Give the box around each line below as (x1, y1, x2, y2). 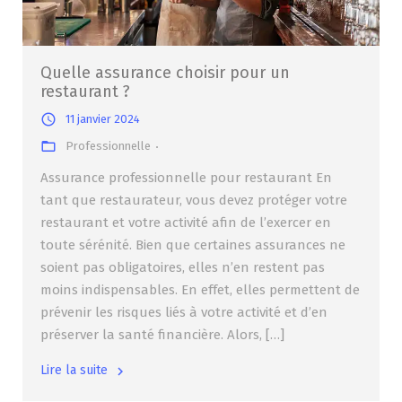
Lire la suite (40, 363, 108, 379)
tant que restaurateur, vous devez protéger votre (40, 192, 347, 209)
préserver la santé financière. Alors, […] (40, 327, 284, 344)
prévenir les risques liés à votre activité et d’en (40, 304, 328, 321)
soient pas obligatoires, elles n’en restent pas (40, 259, 325, 276)
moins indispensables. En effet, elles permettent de (40, 282, 360, 299)
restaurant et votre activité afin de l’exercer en (40, 214, 331, 232)
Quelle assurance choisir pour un (40, 63, 290, 83)
